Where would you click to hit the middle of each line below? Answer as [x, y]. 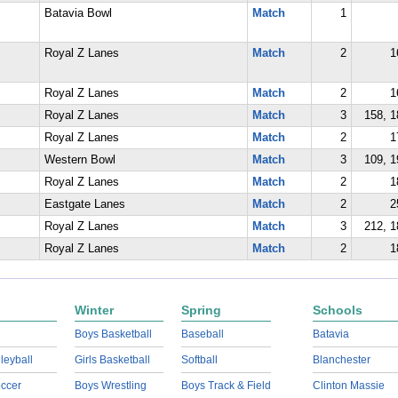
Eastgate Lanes [84, 204]
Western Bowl [80, 160]
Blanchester [341, 360]
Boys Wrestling [110, 386]
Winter [94, 310]
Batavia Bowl [78, 13]
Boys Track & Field [226, 386]
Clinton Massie [348, 386]
